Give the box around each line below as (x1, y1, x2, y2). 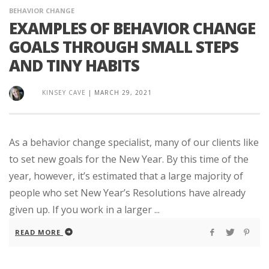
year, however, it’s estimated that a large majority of (9, 169, 243, 183)
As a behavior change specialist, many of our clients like (9, 136, 259, 150)
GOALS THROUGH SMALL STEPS (9, 36, 238, 58)
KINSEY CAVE (42, 88, 86, 97)
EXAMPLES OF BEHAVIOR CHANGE (9, 17, 255, 40)
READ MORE (15, 228, 61, 237)
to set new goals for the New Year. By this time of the (9, 153, 249, 166)
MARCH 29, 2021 (94, 88, 152, 97)
